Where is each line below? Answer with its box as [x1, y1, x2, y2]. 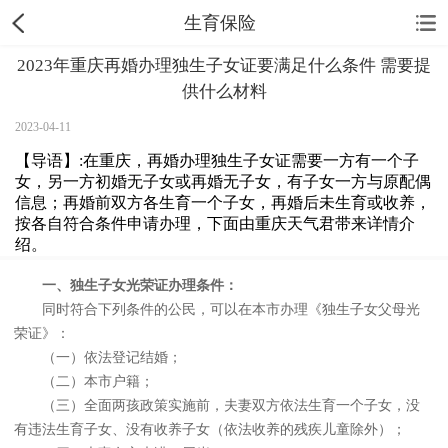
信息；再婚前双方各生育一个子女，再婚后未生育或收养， [15, 193, 432, 211]
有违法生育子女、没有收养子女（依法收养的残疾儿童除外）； [14, 422, 406, 438]
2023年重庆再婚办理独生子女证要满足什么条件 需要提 [17, 56, 431, 76]
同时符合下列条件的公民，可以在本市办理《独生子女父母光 [14, 302, 420, 318]
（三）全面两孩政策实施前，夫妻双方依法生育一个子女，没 [14, 398, 420, 414]
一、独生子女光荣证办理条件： [14, 278, 238, 294]
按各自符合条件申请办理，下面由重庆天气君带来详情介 [15, 214, 416, 232]
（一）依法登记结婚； [14, 350, 182, 366]
